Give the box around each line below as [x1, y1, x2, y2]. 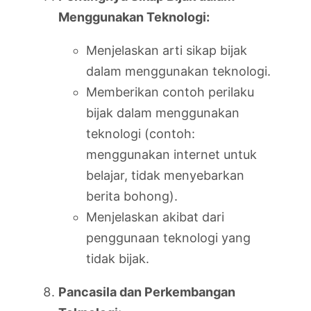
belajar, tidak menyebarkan [86, 168, 244, 183]
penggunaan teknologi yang [86, 230, 251, 245]
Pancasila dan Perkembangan [58, 285, 235, 299]
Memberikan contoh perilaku [86, 85, 254, 99]
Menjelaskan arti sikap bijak [86, 43, 247, 58]
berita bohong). [86, 189, 178, 203]
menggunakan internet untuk [86, 147, 257, 162]
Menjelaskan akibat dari [86, 210, 224, 224]
